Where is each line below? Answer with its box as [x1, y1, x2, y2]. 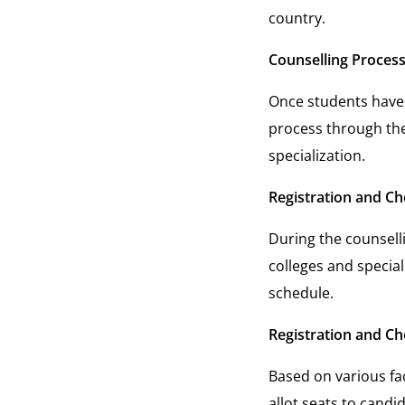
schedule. [268, 283, 334, 303]
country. [268, 8, 326, 28]
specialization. [268, 146, 366, 165]
